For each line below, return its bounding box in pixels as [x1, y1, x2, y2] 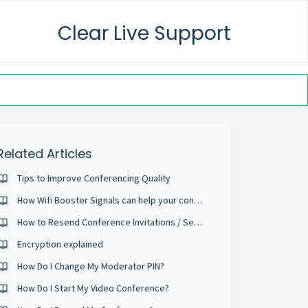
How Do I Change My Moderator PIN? [17, 260, 165, 272]
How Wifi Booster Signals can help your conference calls [194, 194, 203, 206]
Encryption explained [17, 238, 104, 250]
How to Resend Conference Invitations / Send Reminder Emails [194, 216, 203, 228]
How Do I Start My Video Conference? [17, 282, 170, 294]
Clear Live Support [58, 20, 231, 47]
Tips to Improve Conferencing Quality [17, 172, 171, 184]
